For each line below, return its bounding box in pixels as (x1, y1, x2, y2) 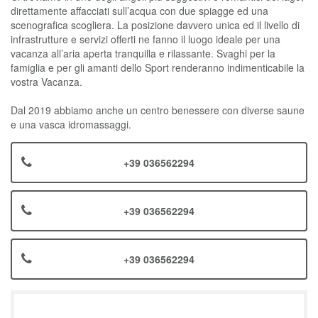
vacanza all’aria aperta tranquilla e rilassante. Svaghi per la (11, 46, 275, 60)
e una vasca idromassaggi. (11, 117, 131, 131)
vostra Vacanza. (11, 75, 82, 89)
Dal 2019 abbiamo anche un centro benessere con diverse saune (11, 103, 305, 117)
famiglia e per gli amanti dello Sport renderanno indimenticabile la (11, 60, 305, 75)
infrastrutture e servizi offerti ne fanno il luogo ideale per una (11, 32, 280, 46)
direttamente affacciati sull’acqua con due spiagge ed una (11, 4, 268, 18)
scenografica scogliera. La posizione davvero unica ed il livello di (11, 18, 300, 32)
